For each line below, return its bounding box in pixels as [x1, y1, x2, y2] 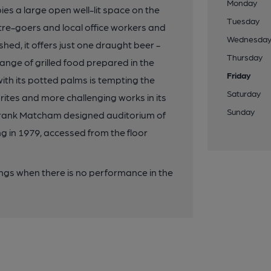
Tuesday [227, 16, 260, 25]
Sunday [227, 106, 255, 116]
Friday [227, 70, 252, 80]
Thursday [227, 52, 263, 62]
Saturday [227, 88, 261, 98]
